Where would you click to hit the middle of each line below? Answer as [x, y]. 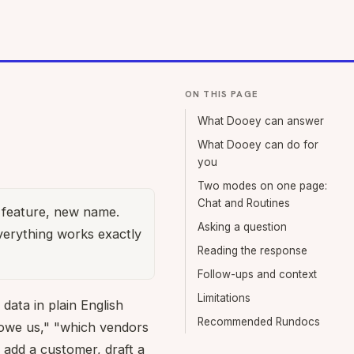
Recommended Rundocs [259, 322]
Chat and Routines [244, 203]
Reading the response [252, 250]
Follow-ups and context [257, 274]
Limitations [224, 298]
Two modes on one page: [262, 186]
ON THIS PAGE [222, 94]
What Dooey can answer [261, 121]
